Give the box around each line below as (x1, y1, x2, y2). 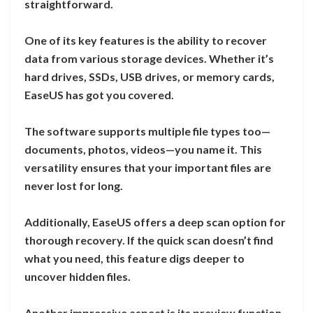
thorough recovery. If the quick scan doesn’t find (24, 233, 273, 247)
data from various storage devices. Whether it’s (24, 52, 274, 66)
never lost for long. (24, 179, 123, 193)
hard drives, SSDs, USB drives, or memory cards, (24, 70, 275, 84)
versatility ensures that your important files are (24, 161, 271, 175)
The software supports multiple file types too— (24, 124, 270, 138)
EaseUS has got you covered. (24, 88, 174, 102)
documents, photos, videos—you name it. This (24, 143, 262, 156)
